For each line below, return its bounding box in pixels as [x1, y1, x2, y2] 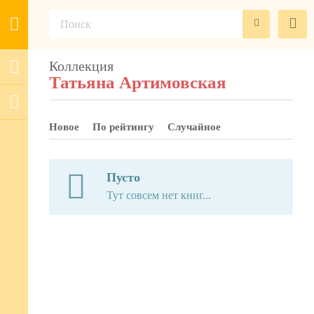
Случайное [168, 121, 221, 132]
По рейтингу [93, 121, 154, 132]
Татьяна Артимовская [49, 73, 226, 92]
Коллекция [49, 58, 114, 74]
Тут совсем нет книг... [106, 189, 211, 201]
